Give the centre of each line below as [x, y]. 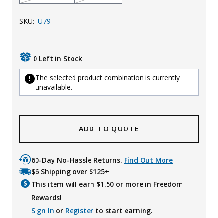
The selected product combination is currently [108, 78]
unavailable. [54, 87]
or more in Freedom [148, 184]
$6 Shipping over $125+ [70, 172]
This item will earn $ [66, 184]
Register [79, 211]
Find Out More [148, 160]
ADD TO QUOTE [109, 129]
